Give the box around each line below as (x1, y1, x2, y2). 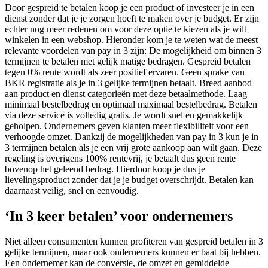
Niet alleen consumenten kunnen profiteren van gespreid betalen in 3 (5, 236, 263, 246)
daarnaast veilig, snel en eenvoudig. (5, 185, 139, 196)
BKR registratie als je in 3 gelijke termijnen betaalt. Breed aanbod (5, 78, 252, 88)
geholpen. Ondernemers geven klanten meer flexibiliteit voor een (5, 121, 249, 131)
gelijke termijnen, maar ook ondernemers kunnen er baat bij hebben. (5, 246, 261, 257)
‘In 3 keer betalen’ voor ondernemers (5, 208, 233, 224)
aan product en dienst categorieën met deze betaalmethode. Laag (5, 89, 247, 99)
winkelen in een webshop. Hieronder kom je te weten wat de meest (5, 35, 258, 45)
